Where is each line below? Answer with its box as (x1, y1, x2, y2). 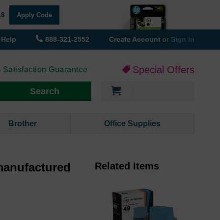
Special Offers (133, 64, 194, 76)
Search (30, 86, 59, 97)
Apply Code (16, 11, 52, 19)
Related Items (94, 161, 159, 172)
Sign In (171, 35, 194, 43)
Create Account (109, 35, 163, 43)
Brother (8, 119, 37, 128)
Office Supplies (104, 119, 161, 128)
